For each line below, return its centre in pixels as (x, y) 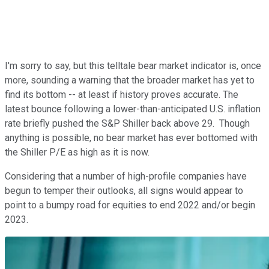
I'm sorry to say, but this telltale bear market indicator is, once (133, 66)
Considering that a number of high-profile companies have (126, 177)
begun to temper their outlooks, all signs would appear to (124, 191)
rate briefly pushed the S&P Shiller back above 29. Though (127, 124)
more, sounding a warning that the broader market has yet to (130, 80)
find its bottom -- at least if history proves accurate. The (122, 95)
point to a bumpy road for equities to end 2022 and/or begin (130, 205)
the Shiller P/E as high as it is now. (77, 153)
